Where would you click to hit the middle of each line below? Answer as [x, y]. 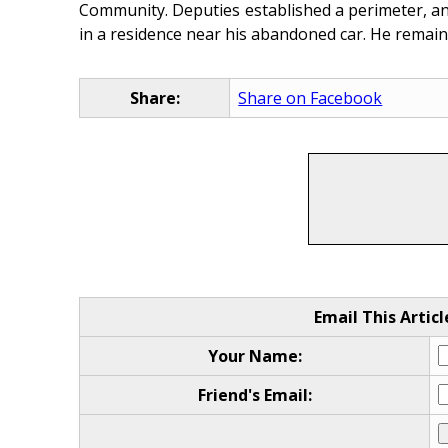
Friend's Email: [254, 394]
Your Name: [254, 355]
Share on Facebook [310, 98]
